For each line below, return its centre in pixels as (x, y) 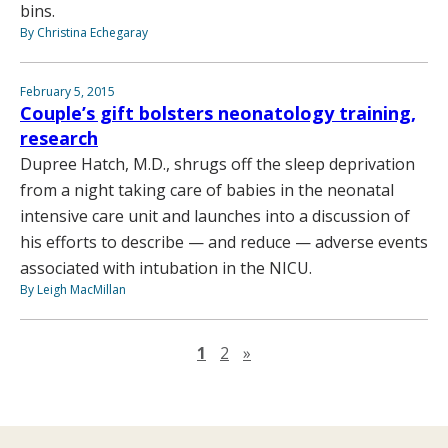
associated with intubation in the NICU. (166, 268)
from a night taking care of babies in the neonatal (207, 190)
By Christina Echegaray (84, 33)
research (59, 138)
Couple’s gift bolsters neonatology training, (218, 113)
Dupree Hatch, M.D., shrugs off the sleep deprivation (217, 164)
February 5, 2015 (67, 92)
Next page (289, 352)
